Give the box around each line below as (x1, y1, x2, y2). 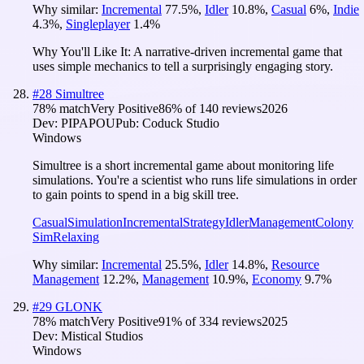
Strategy (183, 214, 225, 229)
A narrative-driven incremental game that (133, 44, 342, 58)
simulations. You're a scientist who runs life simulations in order (32, 172, 357, 187)
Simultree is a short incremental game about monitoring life (32, 158, 334, 172)
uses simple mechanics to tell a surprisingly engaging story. (32, 58, 333, 73)
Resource (271, 257, 319, 271)
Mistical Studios (61, 328, 143, 343)
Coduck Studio (142, 115, 219, 130)
